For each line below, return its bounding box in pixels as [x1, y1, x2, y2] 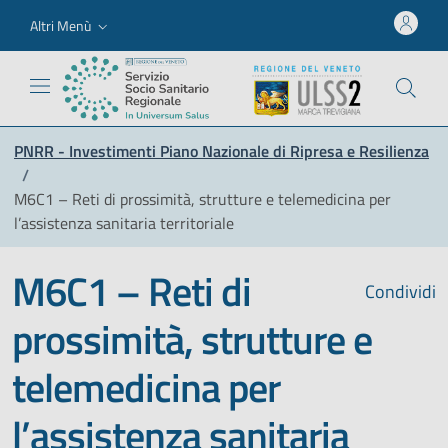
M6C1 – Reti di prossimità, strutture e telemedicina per [14, 186, 391, 211]
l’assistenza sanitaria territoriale [14, 210, 234, 235]
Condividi [361, 277, 436, 305]
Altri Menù [30, 14, 91, 36]
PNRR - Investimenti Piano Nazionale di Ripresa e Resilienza [14, 138, 429, 163]
